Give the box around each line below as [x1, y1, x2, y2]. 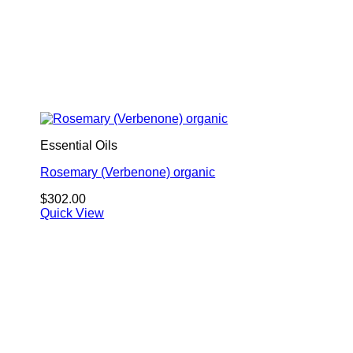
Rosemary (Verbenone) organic [40, 165, 216, 179]
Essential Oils [40, 138, 118, 152]
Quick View [40, 206, 105, 220]
